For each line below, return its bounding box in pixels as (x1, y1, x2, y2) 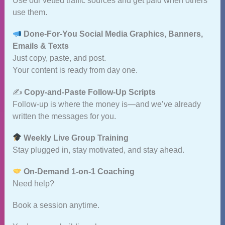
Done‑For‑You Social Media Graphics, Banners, (23, 30, 203, 39)
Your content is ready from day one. (12, 66, 138, 75)
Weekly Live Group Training (23, 133, 129, 142)
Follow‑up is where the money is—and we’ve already (12, 99, 201, 108)
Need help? (12, 179, 54, 188)
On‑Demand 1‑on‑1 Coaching (23, 167, 135, 176)
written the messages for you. (12, 111, 116, 121)
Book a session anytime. (12, 201, 99, 210)
